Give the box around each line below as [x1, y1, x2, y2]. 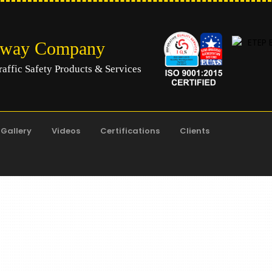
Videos [52, 125, 80, 137]
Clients [180, 125, 209, 137]
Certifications [100, 125, 160, 137]
